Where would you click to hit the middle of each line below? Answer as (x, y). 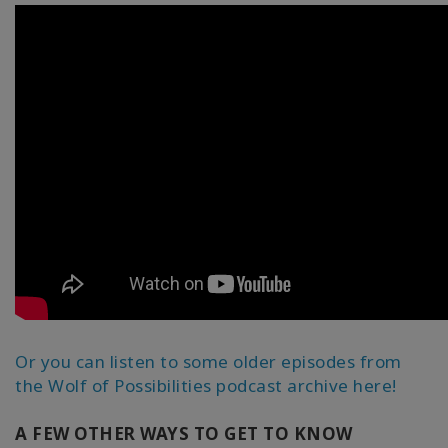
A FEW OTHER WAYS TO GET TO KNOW (184, 433)
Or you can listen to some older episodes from (208, 361)
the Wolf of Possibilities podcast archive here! (206, 385)
